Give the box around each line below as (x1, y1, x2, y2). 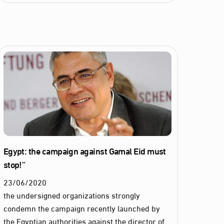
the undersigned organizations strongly (3, 187, 140, 202)
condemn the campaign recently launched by (3, 200, 160, 215)
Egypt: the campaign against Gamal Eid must (3, 141, 166, 159)
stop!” (3, 155, 25, 172)
